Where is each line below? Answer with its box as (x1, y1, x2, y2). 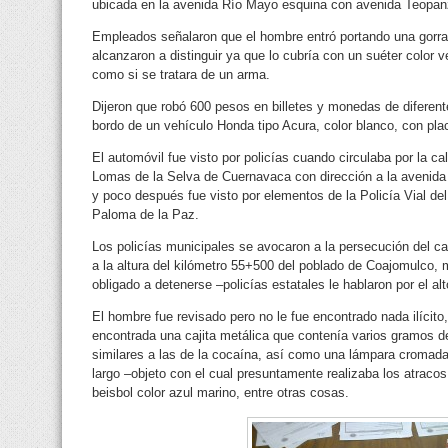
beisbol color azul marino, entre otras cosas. (92, 384, 349, 400)
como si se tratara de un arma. (92, 66, 270, 82)
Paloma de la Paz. (92, 206, 199, 222)
